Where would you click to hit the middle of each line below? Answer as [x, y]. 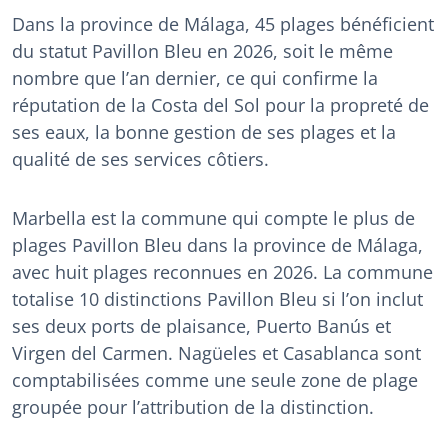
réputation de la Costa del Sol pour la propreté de [220, 105]
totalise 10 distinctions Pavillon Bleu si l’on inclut [217, 299]
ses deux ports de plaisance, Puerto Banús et [201, 326]
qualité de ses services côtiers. [140, 159]
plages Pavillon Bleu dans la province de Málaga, [217, 245]
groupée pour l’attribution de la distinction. [193, 407]
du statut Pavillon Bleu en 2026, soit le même [202, 51]
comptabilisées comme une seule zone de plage [215, 380]
